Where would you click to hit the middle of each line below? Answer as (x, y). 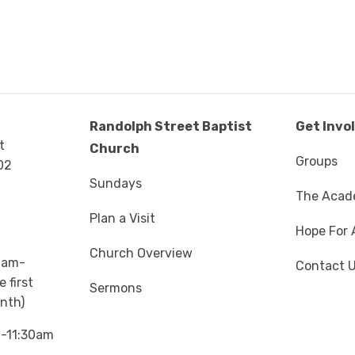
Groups (317, 162)
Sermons (115, 288)
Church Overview (141, 254)
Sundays (115, 184)
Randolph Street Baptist (170, 127)
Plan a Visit (122, 219)
